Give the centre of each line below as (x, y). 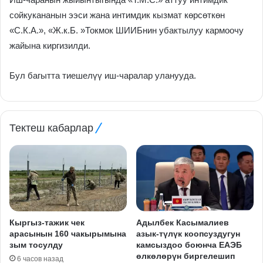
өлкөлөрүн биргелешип (186, 256)
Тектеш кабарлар (51, 128)
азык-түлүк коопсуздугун (188, 233)
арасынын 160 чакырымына (68, 233)
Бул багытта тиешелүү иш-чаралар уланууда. (103, 75)
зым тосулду (36, 245)
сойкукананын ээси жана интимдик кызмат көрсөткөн (117, 15)
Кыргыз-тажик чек (47, 222)
